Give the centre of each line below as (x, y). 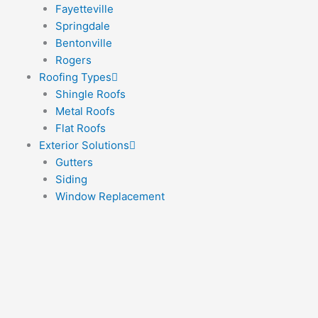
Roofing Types (75, 77)
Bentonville (83, 43)
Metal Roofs (85, 111)
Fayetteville (84, 9)
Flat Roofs (80, 128)
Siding (71, 180)
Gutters (74, 163)
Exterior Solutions (84, 146)
